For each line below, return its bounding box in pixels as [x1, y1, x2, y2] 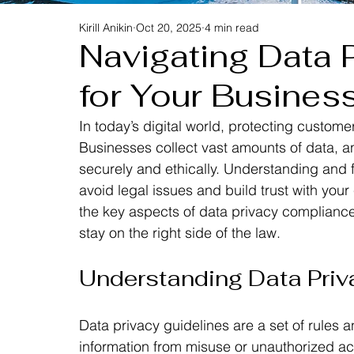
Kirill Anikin [79, 20, 133, 35]
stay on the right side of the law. [79, 223, 281, 242]
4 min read [205, 20, 259, 35]
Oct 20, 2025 [136, 20, 201, 35]
